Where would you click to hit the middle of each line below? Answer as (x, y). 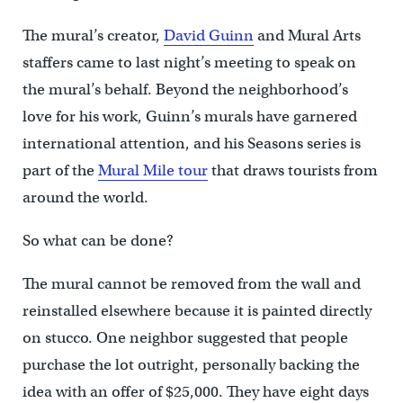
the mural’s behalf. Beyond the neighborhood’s (185, 89)
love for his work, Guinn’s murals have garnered (189, 116)
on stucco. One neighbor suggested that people (185, 337)
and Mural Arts (307, 35)
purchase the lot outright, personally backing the (191, 364)
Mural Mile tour (152, 170)
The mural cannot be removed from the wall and (191, 283)
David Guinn (208, 35)
